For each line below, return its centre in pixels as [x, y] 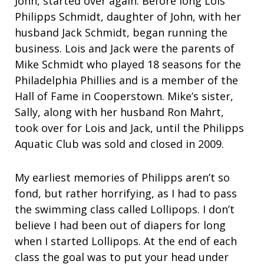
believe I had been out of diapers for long [120, 225]
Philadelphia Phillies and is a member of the [126, 80]
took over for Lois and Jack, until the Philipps [129, 128]
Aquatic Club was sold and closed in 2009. [119, 144]
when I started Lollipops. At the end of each [126, 241]
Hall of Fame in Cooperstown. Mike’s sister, [124, 96]
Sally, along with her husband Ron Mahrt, [119, 112]
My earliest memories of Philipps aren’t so [122, 178]
